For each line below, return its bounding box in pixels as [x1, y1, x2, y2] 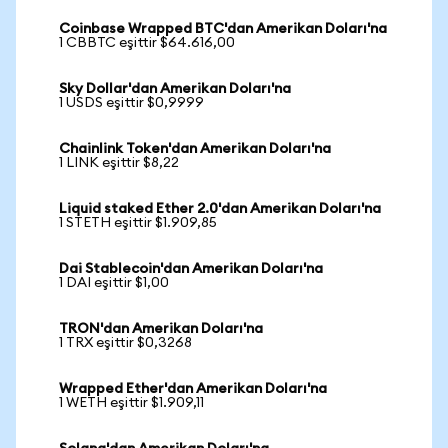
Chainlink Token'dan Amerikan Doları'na [59, 142, 331, 156]
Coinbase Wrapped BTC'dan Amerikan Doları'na [59, 22, 387, 36]
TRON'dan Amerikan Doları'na [59, 322, 263, 336]
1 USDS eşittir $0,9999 [59, 96, 204, 110]
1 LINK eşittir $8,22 [59, 156, 179, 170]
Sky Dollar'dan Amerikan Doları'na [59, 82, 291, 96]
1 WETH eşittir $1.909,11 [59, 396, 204, 410]
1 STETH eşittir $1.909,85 [59, 216, 217, 230]
